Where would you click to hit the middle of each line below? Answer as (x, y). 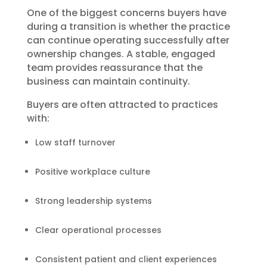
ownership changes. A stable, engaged (121, 54)
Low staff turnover (75, 142)
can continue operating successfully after (128, 40)
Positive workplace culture (92, 171)
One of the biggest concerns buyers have (126, 13)
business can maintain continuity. (108, 81)
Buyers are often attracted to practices (122, 104)
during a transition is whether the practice (128, 26)
